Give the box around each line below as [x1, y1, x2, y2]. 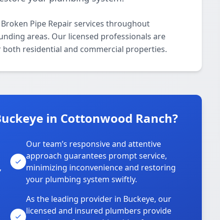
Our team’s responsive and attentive [26, 138, 162, 149]
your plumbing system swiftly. [26, 174, 137, 185]
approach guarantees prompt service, [26, 150, 167, 161]
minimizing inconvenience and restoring [26, 162, 176, 173]
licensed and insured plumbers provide [26, 205, 172, 216]
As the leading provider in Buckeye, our [26, 193, 172, 204]
